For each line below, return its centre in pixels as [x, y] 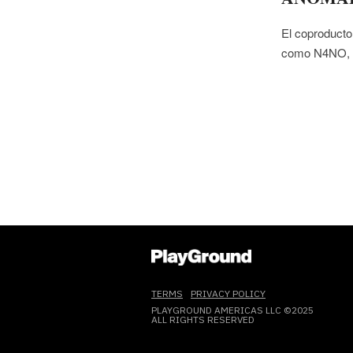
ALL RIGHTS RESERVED [203, 320]
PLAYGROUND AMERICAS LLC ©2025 [232, 310]
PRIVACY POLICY [228, 294]
